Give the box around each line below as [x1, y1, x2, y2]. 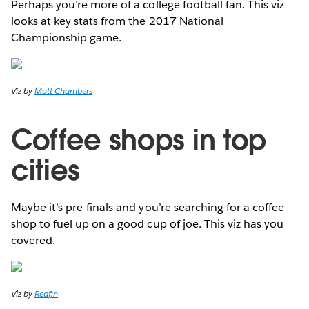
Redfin [34, 287, 59, 299]
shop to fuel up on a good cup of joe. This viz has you [11, 216, 284, 231]
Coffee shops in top [11, 121, 266, 158]
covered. [11, 232, 56, 248]
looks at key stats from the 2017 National [11, 13, 223, 28]
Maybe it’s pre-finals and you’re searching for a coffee [11, 199, 285, 215]
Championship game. [11, 30, 122, 45]
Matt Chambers [34, 84, 93, 97]
